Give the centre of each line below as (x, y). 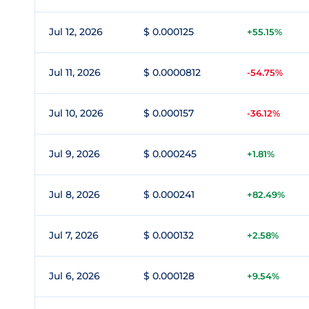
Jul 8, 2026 (74, 195)
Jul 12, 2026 (76, 32)
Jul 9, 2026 (74, 154)
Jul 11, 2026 (75, 72)
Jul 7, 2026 (74, 235)
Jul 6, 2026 (74, 276)
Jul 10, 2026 (76, 113)
